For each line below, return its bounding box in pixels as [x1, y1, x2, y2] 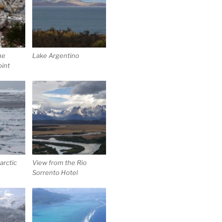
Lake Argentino [32, 51, 80, 59]
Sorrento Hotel [32, 168, 78, 176]
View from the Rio [32, 158, 87, 166]
